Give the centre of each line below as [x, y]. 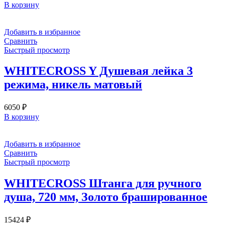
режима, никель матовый [73, 85]
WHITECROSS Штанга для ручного [103, 184]
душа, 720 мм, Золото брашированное [106, 197]
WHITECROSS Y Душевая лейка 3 [98, 71]
